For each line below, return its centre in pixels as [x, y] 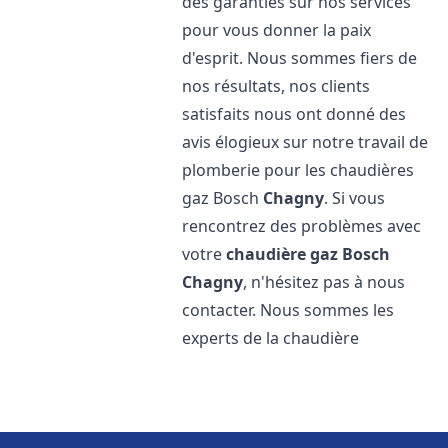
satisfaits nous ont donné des [294, 114]
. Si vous [355, 198]
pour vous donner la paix [277, 30]
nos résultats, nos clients [276, 86]
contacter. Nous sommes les [288, 310]
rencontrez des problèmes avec [302, 226]
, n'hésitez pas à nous [324, 282]
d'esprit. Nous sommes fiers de [300, 58]
